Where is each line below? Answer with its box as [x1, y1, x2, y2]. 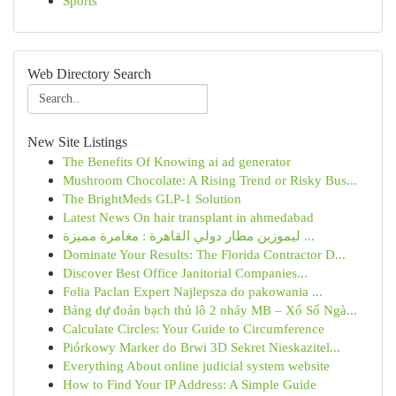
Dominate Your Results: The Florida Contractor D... [63, 247, 346, 262]
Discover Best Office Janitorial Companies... [63, 265, 308, 280]
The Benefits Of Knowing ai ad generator [63, 154, 291, 169]
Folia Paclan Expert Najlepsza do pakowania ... [63, 284, 323, 299]
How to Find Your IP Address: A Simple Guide [63, 377, 316, 392]
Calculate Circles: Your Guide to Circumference [63, 321, 324, 336]
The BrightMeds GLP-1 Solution [63, 191, 241, 206]
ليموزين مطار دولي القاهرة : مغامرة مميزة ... [301, 228, 315, 243]
